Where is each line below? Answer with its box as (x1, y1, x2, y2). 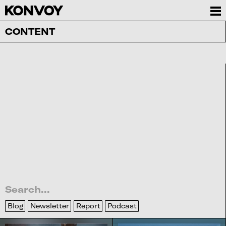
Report (76, 201, 100, 210)
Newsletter (30, 201, 69, 210)
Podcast (107, 201, 137, 210)
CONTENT (5, 25, 55, 37)
